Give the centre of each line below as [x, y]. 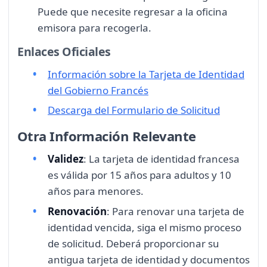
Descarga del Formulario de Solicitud [134, 110]
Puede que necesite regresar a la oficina [133, 12]
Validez [66, 159]
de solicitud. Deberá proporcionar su [133, 243]
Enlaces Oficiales [64, 51]
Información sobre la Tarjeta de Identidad [146, 74]
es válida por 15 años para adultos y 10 [139, 175]
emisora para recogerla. [94, 28]
